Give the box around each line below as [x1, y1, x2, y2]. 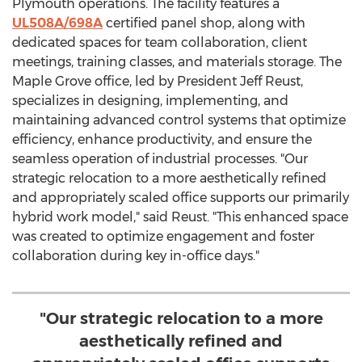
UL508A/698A [12, 15, 103, 31]
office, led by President [91, 74, 240, 89]
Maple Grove [12, 74, 91, 89]
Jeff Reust [240, 74, 301, 89]
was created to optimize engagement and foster [12, 229, 314, 244]
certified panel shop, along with [103, 15, 305, 31]
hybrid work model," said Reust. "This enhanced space [12, 209, 348, 225]
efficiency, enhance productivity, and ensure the [12, 132, 312, 147]
